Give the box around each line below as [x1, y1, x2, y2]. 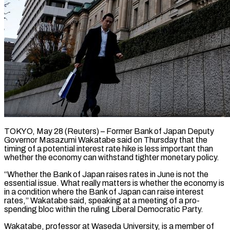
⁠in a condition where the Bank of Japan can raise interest [4, 187, 204, 196]
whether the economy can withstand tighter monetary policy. [4, 152, 219, 162]
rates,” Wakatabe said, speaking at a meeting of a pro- [4, 196, 200, 205]
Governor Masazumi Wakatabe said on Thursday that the [4, 135, 207, 144]
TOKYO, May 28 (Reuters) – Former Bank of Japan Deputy [4, 126, 214, 136]
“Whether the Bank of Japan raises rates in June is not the [4, 169, 208, 179]
